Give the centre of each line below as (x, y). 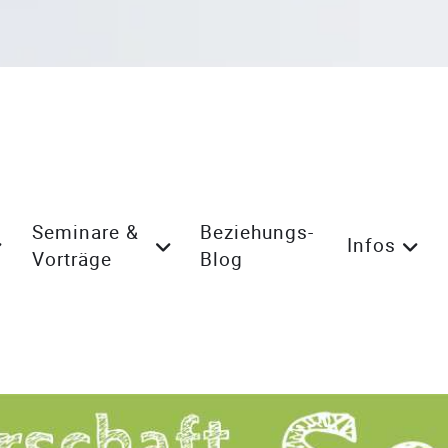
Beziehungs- (257, 232)
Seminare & (85, 232)
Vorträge (71, 259)
